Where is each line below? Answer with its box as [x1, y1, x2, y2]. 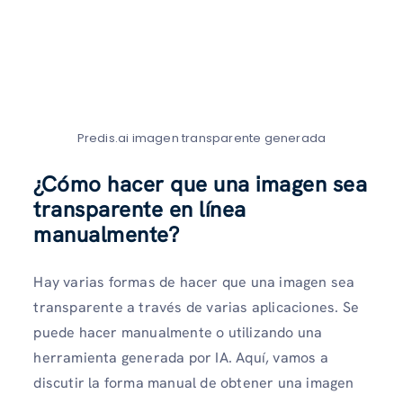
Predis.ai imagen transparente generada [76, 130, 327, 148]
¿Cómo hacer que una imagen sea [33, 170, 368, 199]
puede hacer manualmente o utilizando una [33, 323, 323, 343]
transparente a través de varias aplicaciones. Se [33, 298, 359, 318]
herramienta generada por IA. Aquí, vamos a [33, 348, 328, 368]
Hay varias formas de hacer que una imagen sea [33, 273, 355, 292]
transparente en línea [33, 195, 246, 224]
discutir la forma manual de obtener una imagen [33, 373, 354, 393]
